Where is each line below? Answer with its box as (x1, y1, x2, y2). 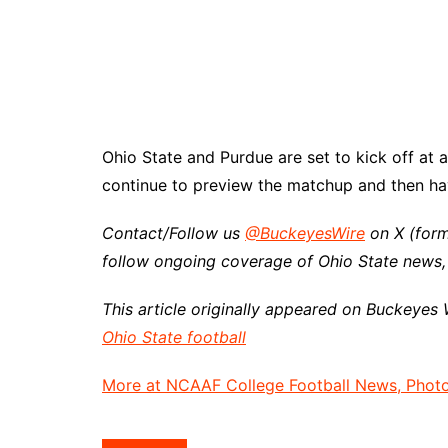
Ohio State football (102, 327, 246, 347)
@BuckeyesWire (245, 223, 365, 243)
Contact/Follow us (102, 223, 245, 243)
